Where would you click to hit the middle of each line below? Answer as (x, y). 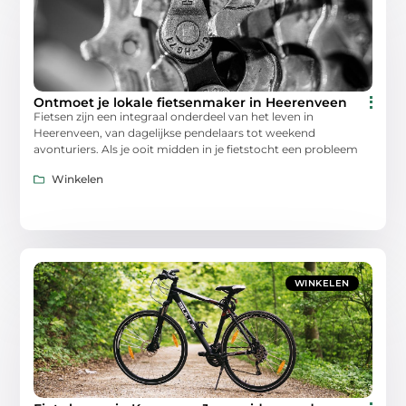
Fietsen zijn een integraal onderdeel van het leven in (174, 117)
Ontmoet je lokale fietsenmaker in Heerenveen (191, 103)
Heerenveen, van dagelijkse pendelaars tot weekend (175, 133)
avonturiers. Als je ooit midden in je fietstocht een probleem (196, 150)
